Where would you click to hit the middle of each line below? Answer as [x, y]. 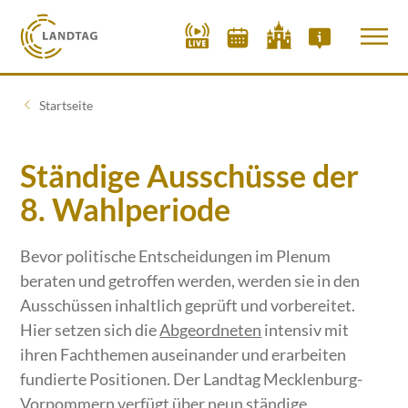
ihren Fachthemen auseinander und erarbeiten [184, 354]
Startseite [66, 105]
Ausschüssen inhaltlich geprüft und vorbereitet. [188, 305]
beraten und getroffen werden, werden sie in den [190, 280]
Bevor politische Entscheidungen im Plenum [176, 255]
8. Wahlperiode [126, 209]
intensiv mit [306, 329]
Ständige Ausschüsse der [190, 175]
